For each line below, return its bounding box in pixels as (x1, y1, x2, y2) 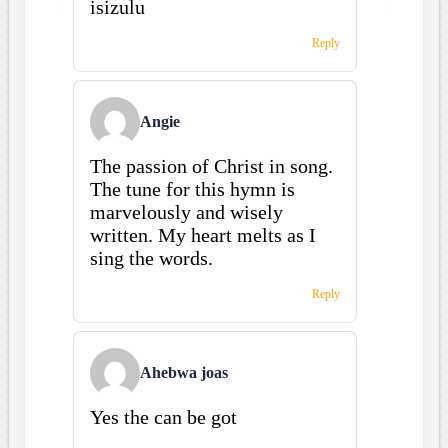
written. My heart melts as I (89, 223, 316, 246)
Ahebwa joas (139, 363, 228, 381)
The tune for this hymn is (89, 177, 295, 200)
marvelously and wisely (89, 200, 283, 223)
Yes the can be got (89, 405, 237, 428)
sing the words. (89, 246, 213, 269)
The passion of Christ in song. (89, 154, 333, 177)
